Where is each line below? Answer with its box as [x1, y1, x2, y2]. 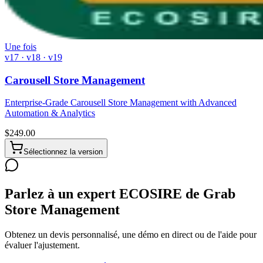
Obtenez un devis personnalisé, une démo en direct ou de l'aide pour [5, 230, 257, 240]
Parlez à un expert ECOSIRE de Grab [5, 186, 235, 202]
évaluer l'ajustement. [5, 240, 80, 251]
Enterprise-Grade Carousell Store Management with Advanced [5, 97, 237, 108]
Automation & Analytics [5, 108, 95, 119]
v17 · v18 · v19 [5, 52, 62, 62]
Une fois [5, 42, 36, 52]
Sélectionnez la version [23, 147, 103, 157]
